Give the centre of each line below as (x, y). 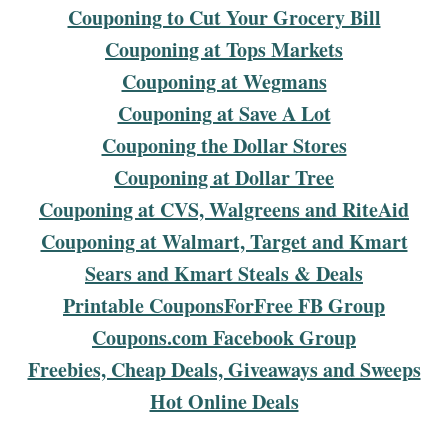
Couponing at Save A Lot (224, 113)
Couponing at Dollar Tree (224, 177)
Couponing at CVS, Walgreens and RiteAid (224, 209)
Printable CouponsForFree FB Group (224, 305)
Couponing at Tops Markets (224, 49)
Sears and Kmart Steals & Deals (224, 273)
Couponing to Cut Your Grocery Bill (224, 17)
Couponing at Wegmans (224, 81)
